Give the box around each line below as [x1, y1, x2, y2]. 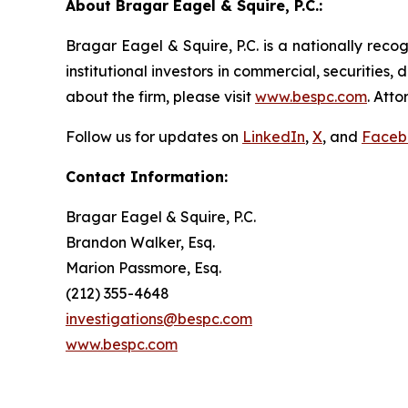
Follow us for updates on [66, 127, 242, 146]
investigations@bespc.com [66, 309, 252, 328]
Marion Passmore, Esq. [66, 258, 221, 277]
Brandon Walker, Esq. [66, 232, 215, 251]
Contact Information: [66, 167, 228, 186]
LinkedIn [242, 127, 305, 146]
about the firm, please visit [66, 87, 255, 106]
